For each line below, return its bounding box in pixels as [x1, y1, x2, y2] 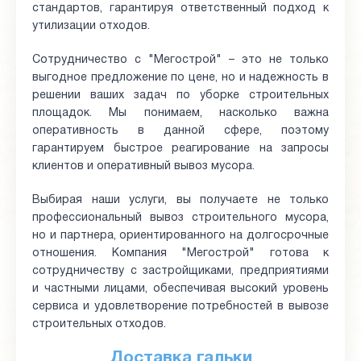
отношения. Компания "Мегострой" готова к [32, 248, 329, 259]
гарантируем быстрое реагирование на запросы [32, 143, 329, 154]
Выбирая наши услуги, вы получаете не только [32, 195, 329, 205]
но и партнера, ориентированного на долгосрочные [32, 230, 329, 241]
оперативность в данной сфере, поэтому [32, 126, 329, 136]
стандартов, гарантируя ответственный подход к [32, 3, 329, 14]
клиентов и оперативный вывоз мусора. [32, 161, 255, 172]
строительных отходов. [32, 319, 166, 330]
